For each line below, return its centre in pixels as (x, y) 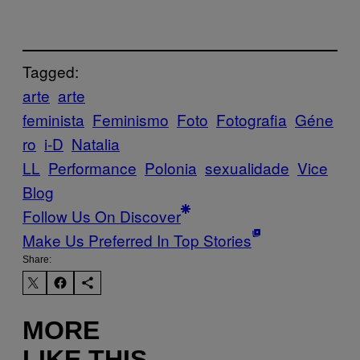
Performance (92, 167)
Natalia (96, 143)
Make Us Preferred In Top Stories (137, 239)
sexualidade (247, 167)
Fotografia (252, 119)
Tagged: (51, 71)
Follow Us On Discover (102, 215)
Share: (37, 259)
